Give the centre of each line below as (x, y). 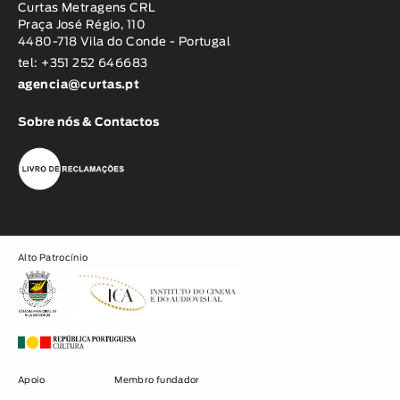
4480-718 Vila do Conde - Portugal (125, 43)
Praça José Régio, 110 (82, 26)
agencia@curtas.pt (80, 86)
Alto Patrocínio (53, 258)
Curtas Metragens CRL (87, 9)
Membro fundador (157, 380)
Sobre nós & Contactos (88, 123)
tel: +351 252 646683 (83, 64)
